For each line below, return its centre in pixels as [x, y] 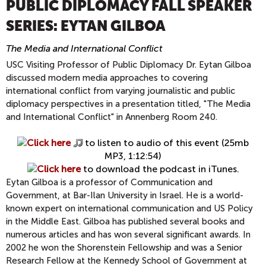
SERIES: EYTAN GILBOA [86, 26]
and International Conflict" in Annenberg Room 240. [112, 117]
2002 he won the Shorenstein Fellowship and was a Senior [124, 248]
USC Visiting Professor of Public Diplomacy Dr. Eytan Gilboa [129, 65]
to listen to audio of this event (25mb [166, 143]
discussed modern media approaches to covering [107, 78]
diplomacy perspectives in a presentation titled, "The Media [128, 104]
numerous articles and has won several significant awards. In [128, 235]
